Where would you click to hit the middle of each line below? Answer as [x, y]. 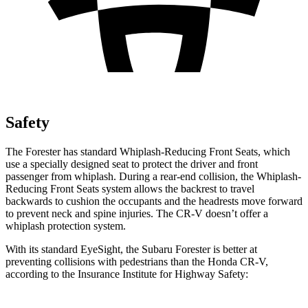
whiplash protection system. [66, 225]
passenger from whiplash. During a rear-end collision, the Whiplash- [153, 176]
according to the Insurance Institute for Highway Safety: [127, 274]
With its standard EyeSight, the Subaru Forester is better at [131, 249]
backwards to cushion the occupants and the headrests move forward [154, 201]
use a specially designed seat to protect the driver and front [132, 164]
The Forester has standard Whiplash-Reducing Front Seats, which [148, 151]
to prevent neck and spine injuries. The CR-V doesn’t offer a [137, 213]
